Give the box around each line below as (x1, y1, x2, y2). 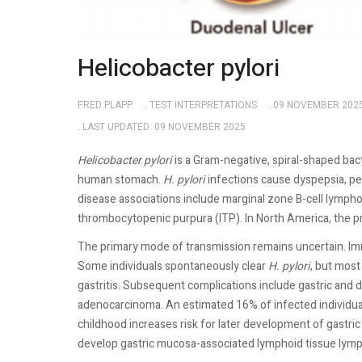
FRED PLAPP (78, 98, 133, 113)
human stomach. (78, 170, 163, 188)
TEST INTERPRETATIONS (149, 98, 257, 113)
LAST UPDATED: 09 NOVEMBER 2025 (82, 120, 246, 135)
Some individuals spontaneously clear (78, 258, 268, 276)
